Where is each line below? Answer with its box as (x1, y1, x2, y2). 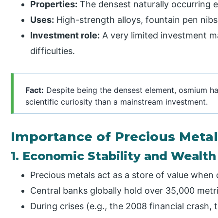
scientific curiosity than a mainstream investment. (25, 97, 208, 107)
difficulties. (30, 46, 75, 56)
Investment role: (30, 30, 100, 41)
